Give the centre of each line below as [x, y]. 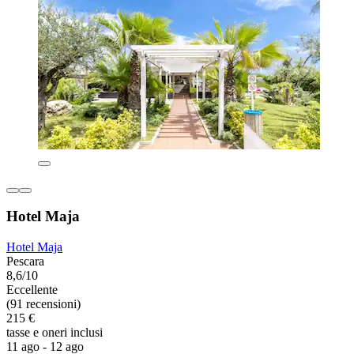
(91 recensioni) [43, 304]
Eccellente [32, 290]
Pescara [25, 262]
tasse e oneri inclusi [55, 333]
